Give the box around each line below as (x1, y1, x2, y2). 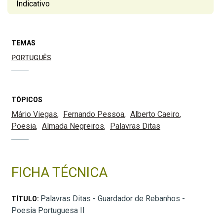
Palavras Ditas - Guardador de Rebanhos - (40, 194, 185, 204)
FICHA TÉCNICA (11, 164, 108, 181)
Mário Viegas (11, 110, 57, 119)
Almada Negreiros (42, 121, 104, 131)
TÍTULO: (11, 195, 40, 203)
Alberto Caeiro (130, 110, 180, 119)
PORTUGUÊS (11, 54, 51, 62)
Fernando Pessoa (63, 110, 124, 119)
